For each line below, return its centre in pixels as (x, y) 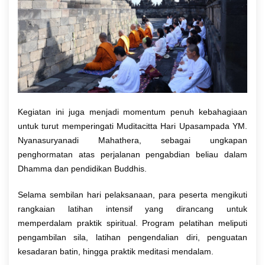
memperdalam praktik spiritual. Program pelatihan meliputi (132, 223)
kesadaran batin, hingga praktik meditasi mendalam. (116, 252)
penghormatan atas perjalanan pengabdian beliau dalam (132, 155)
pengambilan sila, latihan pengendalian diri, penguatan (132, 237)
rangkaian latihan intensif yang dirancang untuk (132, 209)
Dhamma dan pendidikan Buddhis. (82, 169)
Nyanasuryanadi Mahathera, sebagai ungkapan (132, 140)
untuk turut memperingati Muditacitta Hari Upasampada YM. (132, 126)
